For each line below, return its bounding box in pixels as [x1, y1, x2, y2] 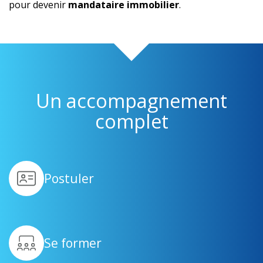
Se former [44, 234, 102, 251]
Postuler [44, 170, 94, 187]
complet [95, 108, 168, 135]
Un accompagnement [36, 87, 227, 114]
